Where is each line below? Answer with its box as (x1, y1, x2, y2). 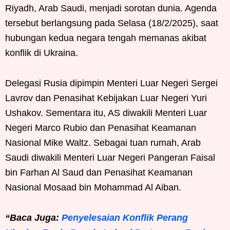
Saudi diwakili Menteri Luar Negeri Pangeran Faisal (5, 152, 215, 163)
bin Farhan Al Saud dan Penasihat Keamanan (5, 167, 193, 178)
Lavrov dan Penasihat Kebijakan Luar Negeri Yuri (5, 93, 207, 103)
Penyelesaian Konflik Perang (62, 213, 188, 223)
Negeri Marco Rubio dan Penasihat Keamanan (5, 123, 196, 133)
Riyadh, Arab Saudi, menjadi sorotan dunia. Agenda (5, 3, 217, 13)
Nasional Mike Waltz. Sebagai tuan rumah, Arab (5, 138, 201, 148)
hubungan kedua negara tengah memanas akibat (5, 33, 206, 43)
